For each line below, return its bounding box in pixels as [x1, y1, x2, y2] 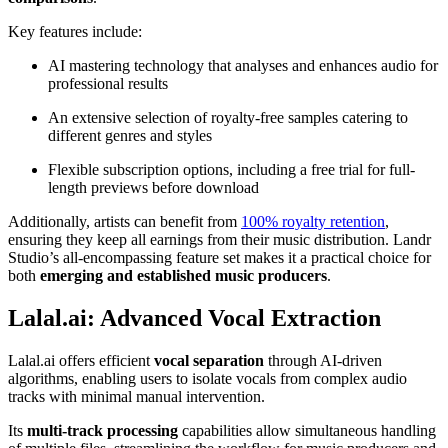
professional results [48, 74, 168, 92]
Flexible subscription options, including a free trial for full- [48, 160, 415, 178]
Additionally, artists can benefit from [8, 212, 241, 230]
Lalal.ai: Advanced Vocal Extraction [8, 304, 381, 331]
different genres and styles [48, 126, 212, 144]
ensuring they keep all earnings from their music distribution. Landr [8, 230, 431, 248]
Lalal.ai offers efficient [8, 351, 154, 369]
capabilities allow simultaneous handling [178, 421, 436, 439]
